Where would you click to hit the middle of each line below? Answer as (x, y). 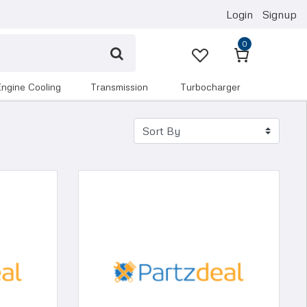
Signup (280, 14)
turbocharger (210, 87)
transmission (120, 87)
